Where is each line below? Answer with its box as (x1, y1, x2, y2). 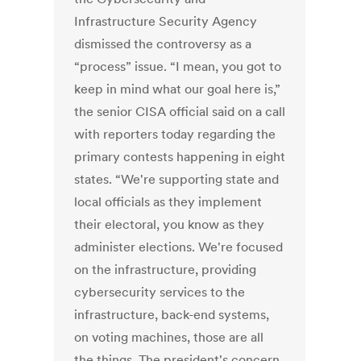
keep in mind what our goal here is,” (74, 81, 281, 98)
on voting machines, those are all (74, 329, 264, 346)
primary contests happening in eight (74, 148, 286, 165)
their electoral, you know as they (74, 216, 265, 233)
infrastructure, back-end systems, (74, 306, 270, 323)
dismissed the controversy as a (74, 35, 252, 52)
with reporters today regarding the (74, 126, 276, 143)
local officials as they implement (74, 193, 263, 210)
